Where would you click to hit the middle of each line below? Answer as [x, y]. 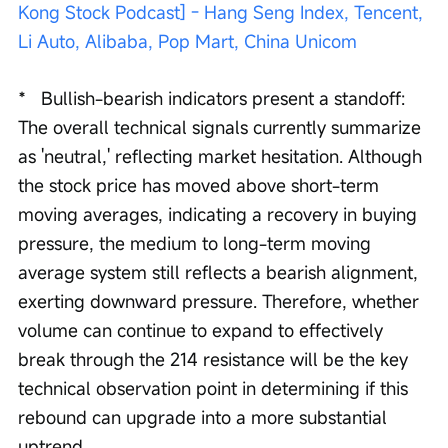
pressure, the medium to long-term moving [197, 243]
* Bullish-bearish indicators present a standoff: [214, 98]
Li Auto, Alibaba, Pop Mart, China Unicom [187, 41]
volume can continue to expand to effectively [203, 330]
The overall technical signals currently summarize [222, 127]
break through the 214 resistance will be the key [215, 359]
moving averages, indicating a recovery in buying [220, 214]
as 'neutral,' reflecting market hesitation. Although [222, 156]
